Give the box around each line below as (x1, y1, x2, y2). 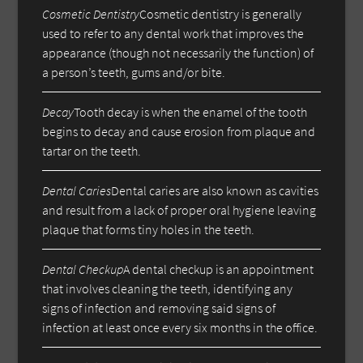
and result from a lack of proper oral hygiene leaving (42, 201, 317, 218)
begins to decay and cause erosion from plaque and (42, 122, 316, 139)
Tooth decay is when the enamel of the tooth (74, 103, 308, 120)
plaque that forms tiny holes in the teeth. (42, 220, 255, 237)
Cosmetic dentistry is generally (139, 5, 302, 22)
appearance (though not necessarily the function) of (42, 44, 314, 61)
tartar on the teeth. (42, 142, 142, 159)
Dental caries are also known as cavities (111, 181, 319, 199)
